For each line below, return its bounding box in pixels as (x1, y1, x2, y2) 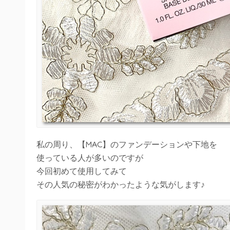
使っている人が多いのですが (36, 153, 143, 163)
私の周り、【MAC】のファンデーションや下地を (36, 140, 217, 149)
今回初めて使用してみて (36, 166, 127, 176)
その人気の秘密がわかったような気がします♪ (36, 180, 205, 189)
